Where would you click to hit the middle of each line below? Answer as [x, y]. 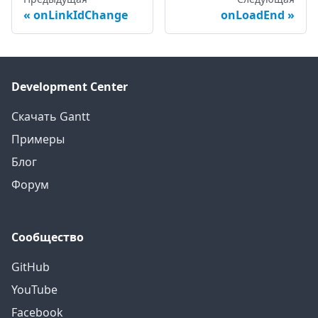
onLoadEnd [253, 15]
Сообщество [48, 237]
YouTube [34, 290]
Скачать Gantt [51, 117]
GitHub [31, 267]
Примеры [38, 139]
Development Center [70, 87]
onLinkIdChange [81, 15]
